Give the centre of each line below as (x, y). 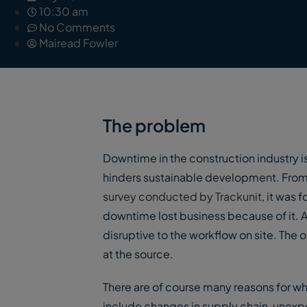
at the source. (138, 254)
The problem (154, 125)
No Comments (77, 27)
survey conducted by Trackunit (182, 196)
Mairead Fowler (78, 43)
